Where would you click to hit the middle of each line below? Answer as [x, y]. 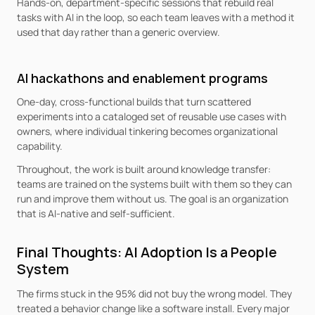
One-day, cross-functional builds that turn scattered [134, 102]
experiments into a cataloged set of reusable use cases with [152, 116]
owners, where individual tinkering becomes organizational [147, 131]
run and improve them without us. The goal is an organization [153, 199]
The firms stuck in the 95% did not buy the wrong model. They [154, 294]
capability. [40, 146]
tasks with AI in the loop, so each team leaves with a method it [156, 17]
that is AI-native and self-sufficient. [96, 213]
